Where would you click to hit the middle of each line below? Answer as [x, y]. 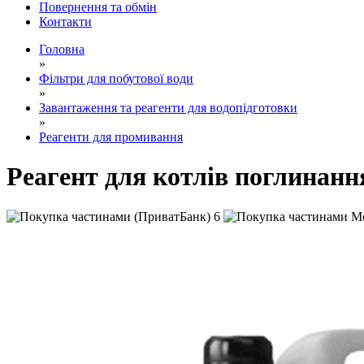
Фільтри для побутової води [116, 78]
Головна [62, 49]
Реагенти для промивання [111, 136]
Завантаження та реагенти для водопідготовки [168, 107]
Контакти [65, 21]
